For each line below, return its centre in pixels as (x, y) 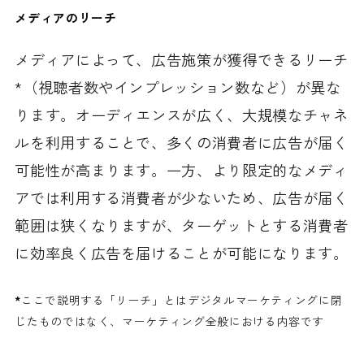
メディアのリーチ (66, 17)
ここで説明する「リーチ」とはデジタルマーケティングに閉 (182, 300)
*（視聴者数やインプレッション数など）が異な (178, 87)
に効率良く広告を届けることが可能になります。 (182, 252)
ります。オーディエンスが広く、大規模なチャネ (182, 114)
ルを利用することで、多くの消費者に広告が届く (182, 142)
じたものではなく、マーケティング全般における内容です (170, 321)
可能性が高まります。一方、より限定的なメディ (182, 169)
